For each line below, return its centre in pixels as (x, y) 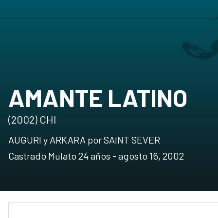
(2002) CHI (32, 119)
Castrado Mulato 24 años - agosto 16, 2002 (96, 156)
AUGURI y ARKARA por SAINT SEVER (84, 140)
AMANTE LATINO (98, 97)
